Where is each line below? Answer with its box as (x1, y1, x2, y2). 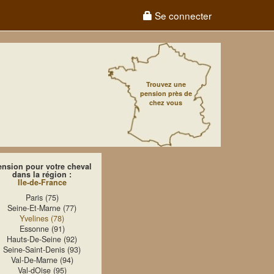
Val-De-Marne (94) (10, 254, 73, 265)
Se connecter (152, 9, 212, 22)
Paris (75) (25, 192, 59, 203)
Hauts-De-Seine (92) (7, 234, 77, 245)
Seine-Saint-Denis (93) (3, 244, 81, 255)
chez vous (149, 98, 182, 107)
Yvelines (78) (20, 213, 64, 224)
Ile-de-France (17, 177, 67, 188)
